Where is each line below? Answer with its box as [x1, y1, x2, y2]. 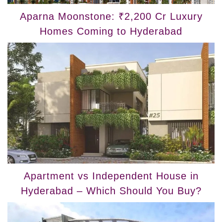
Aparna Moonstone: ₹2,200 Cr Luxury [19, 10, 203, 22]
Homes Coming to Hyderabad [40, 25, 182, 37]
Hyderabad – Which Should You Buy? [20, 185, 202, 196]
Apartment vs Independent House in [23, 170, 199, 181]
